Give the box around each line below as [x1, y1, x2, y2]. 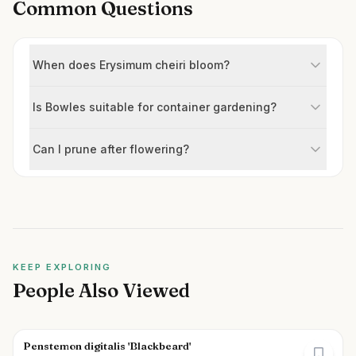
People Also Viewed [13, 279, 190, 302]
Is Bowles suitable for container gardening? [33, 100, 277, 114]
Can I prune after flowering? [33, 142, 189, 156]
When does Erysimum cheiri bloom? [33, 58, 230, 72]
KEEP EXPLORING [13, 261, 111, 273]
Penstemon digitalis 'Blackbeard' [23, 339, 191, 352]
